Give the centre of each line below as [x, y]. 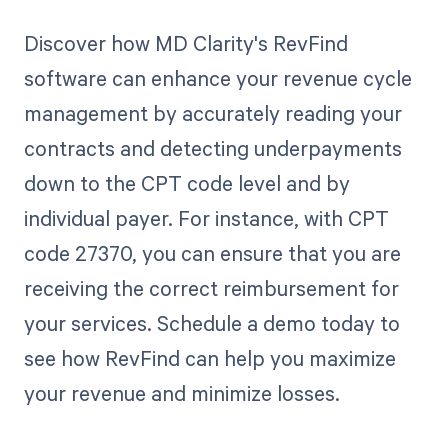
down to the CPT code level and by [186, 183]
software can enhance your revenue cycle [217, 78]
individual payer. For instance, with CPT [206, 218]
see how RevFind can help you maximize [209, 358]
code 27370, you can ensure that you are [212, 253]
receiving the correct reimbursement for [211, 288]
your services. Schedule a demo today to [211, 323]
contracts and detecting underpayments [212, 148]
